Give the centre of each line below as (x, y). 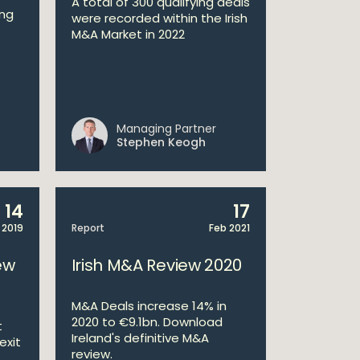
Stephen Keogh (161, 142)
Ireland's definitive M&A (140, 338)
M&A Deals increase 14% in (149, 306)
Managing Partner (166, 129)
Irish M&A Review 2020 (157, 265)
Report (88, 228)
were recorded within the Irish (159, 18)
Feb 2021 (229, 228)
